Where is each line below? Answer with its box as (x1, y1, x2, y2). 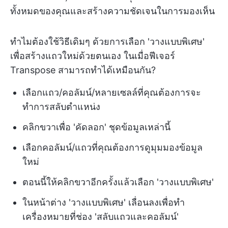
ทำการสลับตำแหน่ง (22, 101, 100, 112)
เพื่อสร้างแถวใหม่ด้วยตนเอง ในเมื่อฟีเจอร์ (10, 50, 175, 62)
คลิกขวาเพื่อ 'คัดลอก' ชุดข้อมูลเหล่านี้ (22, 122, 170, 133)
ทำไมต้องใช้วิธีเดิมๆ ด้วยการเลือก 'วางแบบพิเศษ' (10, 36, 205, 47)
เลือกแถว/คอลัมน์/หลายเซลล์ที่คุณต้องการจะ (22, 87, 201, 98)
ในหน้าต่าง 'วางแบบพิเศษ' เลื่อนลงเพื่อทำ (22, 197, 185, 208)
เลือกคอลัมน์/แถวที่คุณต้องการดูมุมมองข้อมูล (22, 142, 203, 153)
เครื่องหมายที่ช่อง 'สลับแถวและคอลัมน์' (22, 211, 179, 222)
